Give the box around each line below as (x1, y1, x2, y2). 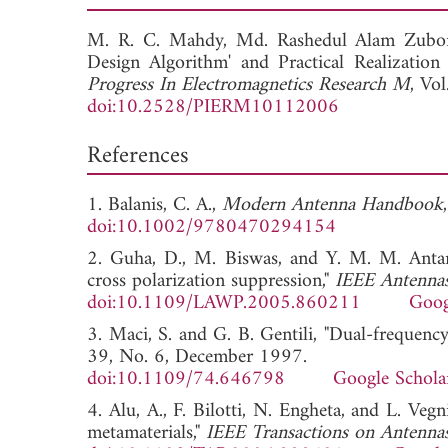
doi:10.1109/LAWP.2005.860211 (87, 285, 361, 321)
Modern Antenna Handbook (222, 187, 443, 223)
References (87, 134, 189, 177)
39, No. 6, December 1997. (87, 339, 307, 375)
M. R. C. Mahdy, (87, 23, 236, 59)
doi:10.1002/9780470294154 (87, 209, 336, 245)
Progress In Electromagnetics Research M (87, 67, 410, 103)
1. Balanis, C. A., (87, 187, 222, 223)
